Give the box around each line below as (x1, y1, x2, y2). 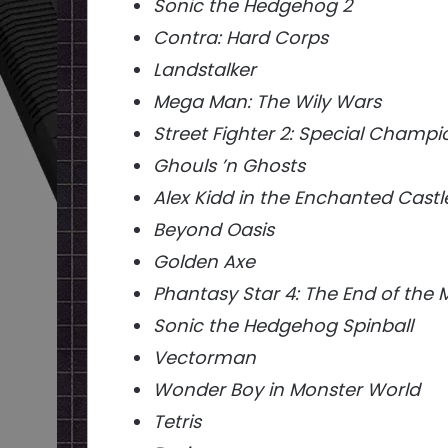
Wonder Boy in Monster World (153, 377, 420, 403)
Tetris (153, 409, 201, 435)
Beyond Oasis (153, 217, 274, 243)
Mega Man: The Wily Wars (153, 89, 381, 115)
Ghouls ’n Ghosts (153, 153, 305, 179)
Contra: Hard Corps (153, 25, 328, 51)
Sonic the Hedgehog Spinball (153, 313, 413, 339)
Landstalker (153, 57, 256, 83)
